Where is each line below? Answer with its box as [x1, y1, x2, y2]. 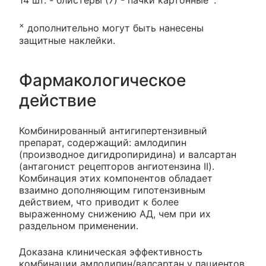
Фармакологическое [19, 69, 186, 90]
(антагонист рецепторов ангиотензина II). [19, 160, 214, 172]
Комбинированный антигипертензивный [19, 124, 207, 137]
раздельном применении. [19, 219, 138, 232]
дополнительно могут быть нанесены [24, 22, 204, 34]
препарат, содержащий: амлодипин [19, 136, 186, 148]
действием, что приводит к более [19, 195, 179, 208]
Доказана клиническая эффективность [19, 245, 202, 258]
